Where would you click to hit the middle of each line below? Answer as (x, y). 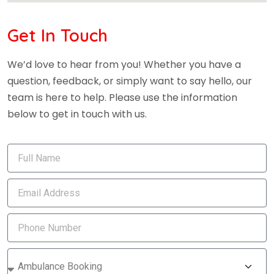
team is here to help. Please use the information (122, 98)
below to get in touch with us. (77, 114)
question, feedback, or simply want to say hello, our (130, 81)
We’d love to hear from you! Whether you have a (124, 65)
